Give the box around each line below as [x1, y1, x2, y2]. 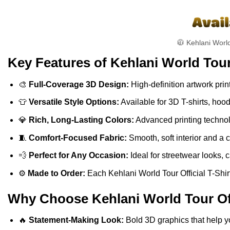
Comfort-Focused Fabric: [28, 133, 127, 142]
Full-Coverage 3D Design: [28, 80, 129, 89]
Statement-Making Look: [28, 216, 124, 225]
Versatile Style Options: [28, 98, 119, 107]
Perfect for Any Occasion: [28, 151, 128, 160]
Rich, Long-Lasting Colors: [28, 116, 134, 125]
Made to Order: [27, 168, 85, 178]
